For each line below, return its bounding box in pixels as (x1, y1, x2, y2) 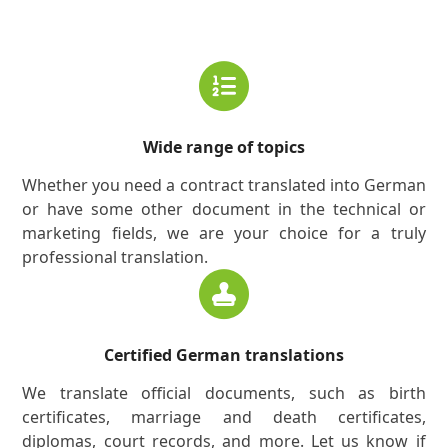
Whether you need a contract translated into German (22, 173, 426, 196)
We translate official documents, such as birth (22, 381, 426, 404)
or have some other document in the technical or (22, 197, 426, 220)
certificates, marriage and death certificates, (22, 405, 426, 428)
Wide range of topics (143, 135, 305, 158)
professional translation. (22, 245, 209, 268)
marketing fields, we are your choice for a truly (22, 221, 426, 244)
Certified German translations (104, 343, 344, 366)
